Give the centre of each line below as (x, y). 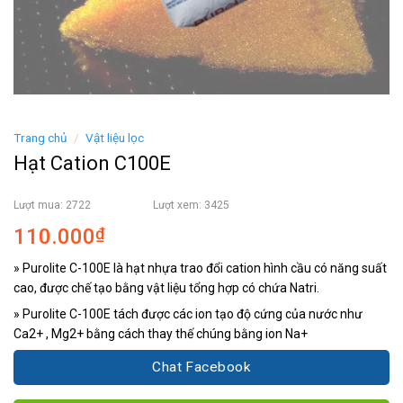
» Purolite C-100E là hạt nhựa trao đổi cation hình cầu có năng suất (200, 269)
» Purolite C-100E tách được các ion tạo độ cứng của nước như (188, 314)
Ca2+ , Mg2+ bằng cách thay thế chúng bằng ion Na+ (161, 334)
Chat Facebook (201, 367)
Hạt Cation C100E (92, 164)
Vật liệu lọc (115, 138)
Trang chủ (40, 138)
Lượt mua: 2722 (52, 206)
